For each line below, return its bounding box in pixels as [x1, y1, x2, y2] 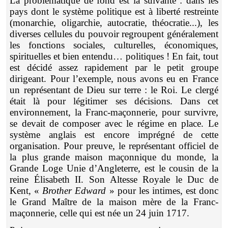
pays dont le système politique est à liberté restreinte [10, 6, 218, 17]
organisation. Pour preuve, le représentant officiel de [10, 140, 218, 151]
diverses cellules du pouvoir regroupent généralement [10, 28, 218, 39]
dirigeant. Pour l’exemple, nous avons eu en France [10, 73, 218, 84]
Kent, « [10, 185, 43, 196]
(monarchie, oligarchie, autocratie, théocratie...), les [10, 17, 218, 28]
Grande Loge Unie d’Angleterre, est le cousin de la [10, 162, 218, 174]
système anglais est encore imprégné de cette [10, 129, 218, 140]
